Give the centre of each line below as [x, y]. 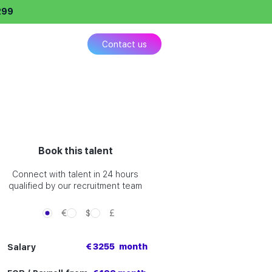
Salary [22, 247]
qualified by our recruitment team [75, 186]
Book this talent [75, 151]
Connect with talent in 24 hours [75, 174]
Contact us [124, 44]
